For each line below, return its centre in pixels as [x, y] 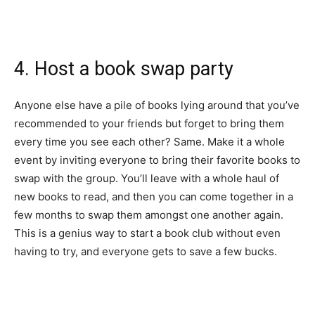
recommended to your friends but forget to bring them [149, 123]
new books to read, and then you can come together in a [154, 196]
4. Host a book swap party [124, 69]
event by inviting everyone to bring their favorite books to [157, 160]
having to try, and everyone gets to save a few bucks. [147, 251]
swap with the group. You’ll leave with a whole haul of [147, 178]
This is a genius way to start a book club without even [147, 233]
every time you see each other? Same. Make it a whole [149, 141]
